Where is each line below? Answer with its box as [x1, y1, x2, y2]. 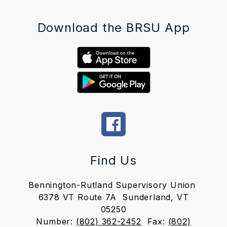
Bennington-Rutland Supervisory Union [28, 179, 196, 190]
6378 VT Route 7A [38, 192, 117, 202]
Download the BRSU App [37, 20, 190, 35]
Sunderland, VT [122, 192, 189, 202]
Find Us [90, 153, 137, 168]
